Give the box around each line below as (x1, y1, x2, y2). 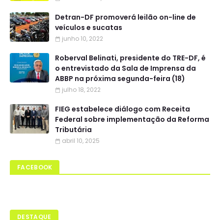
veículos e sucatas (55, 22, 122, 32)
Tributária (55, 124, 92, 135)
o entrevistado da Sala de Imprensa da (55, 63, 196, 73)
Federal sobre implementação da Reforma (55, 114, 209, 124)
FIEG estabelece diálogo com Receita (55, 104, 190, 114)
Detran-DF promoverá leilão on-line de (55, 12, 196, 22)
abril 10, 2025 (62, 136, 100, 145)
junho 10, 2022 (62, 34, 103, 43)
